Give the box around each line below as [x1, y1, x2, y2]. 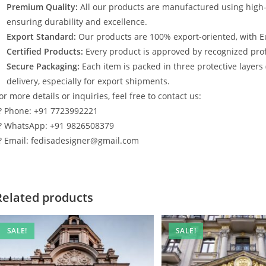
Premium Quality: [7, 1, 78, 12]
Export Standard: [7, 31, 76, 42]
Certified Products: [7, 46, 83, 57]
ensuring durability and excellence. [7, 16, 147, 27]
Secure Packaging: [7, 61, 80, 72]
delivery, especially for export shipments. [7, 75, 170, 87]
